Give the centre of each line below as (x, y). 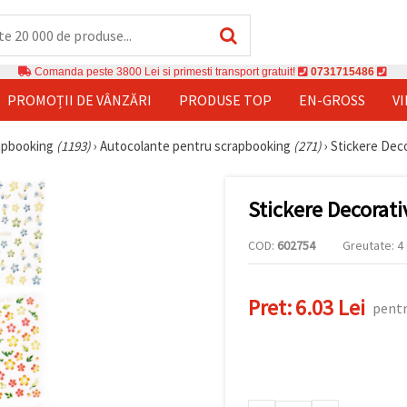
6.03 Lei (330, 308)
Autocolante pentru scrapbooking (197, 145)
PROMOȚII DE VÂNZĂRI (79, 99)
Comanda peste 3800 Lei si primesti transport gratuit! (164, 71)
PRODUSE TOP (225, 99)
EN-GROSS (332, 99)
